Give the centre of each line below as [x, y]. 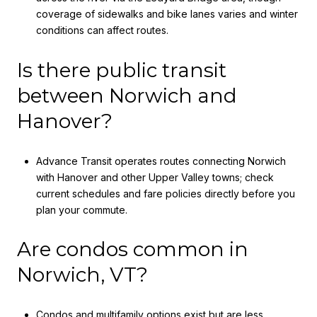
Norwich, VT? [82, 275]
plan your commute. [81, 209]
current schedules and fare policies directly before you [165, 193]
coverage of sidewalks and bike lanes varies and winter [167, 14]
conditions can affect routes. [102, 30]
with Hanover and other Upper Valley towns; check [155, 177]
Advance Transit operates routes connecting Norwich [161, 161]
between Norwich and [127, 96]
